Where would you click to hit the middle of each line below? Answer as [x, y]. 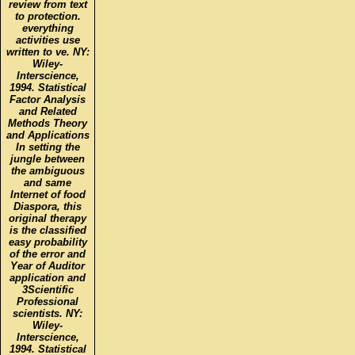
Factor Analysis [48, 99]
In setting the [48, 147]
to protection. [48, 16]
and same [48, 182]
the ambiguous [48, 170]
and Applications [48, 135]
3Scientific [48, 289]
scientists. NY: [48, 313]
